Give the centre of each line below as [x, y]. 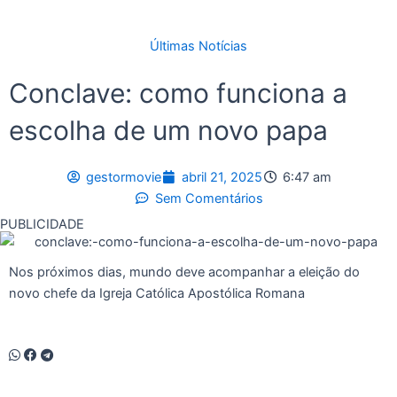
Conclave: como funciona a [178, 93]
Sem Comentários [209, 198]
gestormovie [123, 177]
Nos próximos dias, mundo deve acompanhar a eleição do [184, 272]
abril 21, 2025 [222, 177]
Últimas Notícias [198, 46]
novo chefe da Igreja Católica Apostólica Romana [157, 294]
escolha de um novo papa [168, 130]
